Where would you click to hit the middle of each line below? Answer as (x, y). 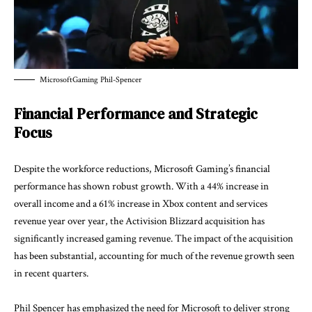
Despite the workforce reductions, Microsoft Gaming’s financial (142, 169)
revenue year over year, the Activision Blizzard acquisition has (139, 221)
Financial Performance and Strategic (136, 114)
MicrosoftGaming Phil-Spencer (91, 79)
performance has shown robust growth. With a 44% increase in (141, 186)
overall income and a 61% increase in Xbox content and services (141, 203)
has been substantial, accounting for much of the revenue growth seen (154, 256)
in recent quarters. (51, 273)
